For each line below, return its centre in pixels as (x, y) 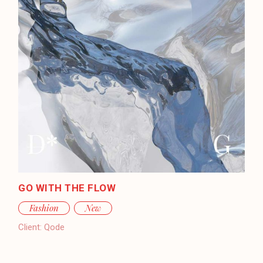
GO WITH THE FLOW (67, 188)
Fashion (44, 208)
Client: (30, 227)
